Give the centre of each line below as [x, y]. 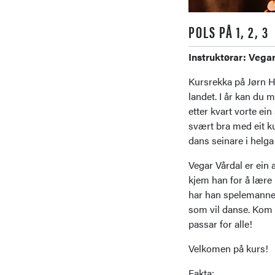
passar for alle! [220, 224]
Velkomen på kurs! [228, 249]
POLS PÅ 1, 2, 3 [229, 32]
